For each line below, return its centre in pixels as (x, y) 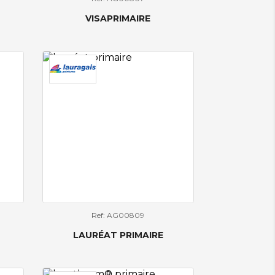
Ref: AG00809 (118, 215)
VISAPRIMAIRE (118, 18)
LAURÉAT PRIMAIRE (118, 235)
